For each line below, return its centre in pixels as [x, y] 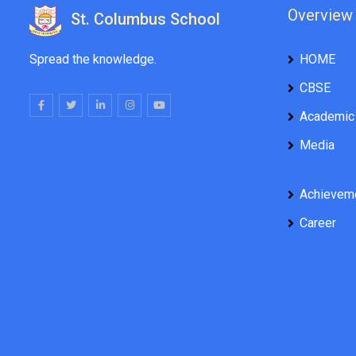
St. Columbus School [145, 19]
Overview [320, 15]
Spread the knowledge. [93, 59]
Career [318, 222]
